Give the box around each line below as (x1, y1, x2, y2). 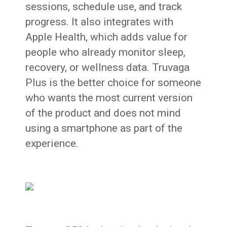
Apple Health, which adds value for (25, 31, 188, 44)
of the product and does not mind (25, 107, 181, 120)
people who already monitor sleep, (25, 46, 186, 59)
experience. (25, 137, 79, 150)
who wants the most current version (25, 92, 193, 104)
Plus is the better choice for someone (25, 77, 202, 89)
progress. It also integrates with (25, 16, 174, 28)
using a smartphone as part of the (25, 122, 183, 135)
